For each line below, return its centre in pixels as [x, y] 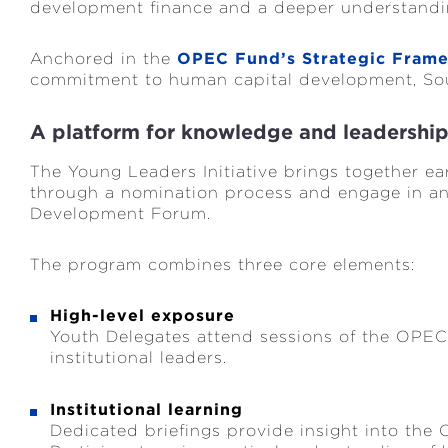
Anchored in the [103, 58]
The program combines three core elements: [222, 264]
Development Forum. [120, 213]
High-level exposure [142, 315]
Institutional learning [146, 409]
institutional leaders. [138, 357]
